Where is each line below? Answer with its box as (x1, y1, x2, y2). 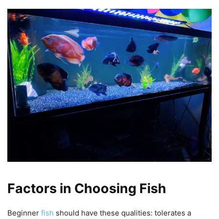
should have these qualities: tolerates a (54, 208, 191, 218)
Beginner (7, 208, 41, 218)
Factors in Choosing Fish (7, 180, 166, 197)
